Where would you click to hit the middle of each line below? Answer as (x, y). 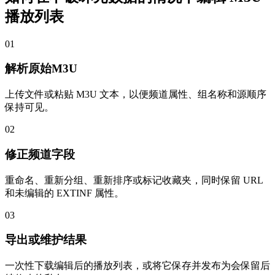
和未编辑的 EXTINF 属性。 (64, 193)
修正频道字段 (40, 154)
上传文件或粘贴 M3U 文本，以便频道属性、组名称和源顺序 (136, 95)
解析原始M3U (41, 69)
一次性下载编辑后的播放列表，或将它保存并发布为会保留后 (137, 266)
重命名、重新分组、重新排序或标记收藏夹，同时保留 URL (134, 180)
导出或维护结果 (46, 240)
